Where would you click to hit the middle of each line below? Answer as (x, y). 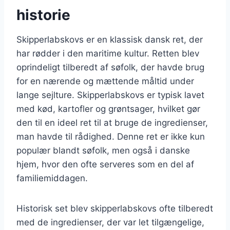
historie (43, 15)
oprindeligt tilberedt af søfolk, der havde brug (110, 67)
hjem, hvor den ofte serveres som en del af (105, 164)
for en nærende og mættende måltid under (105, 81)
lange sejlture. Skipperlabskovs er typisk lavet (110, 95)
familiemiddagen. (52, 178)
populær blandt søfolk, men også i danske (103, 150)
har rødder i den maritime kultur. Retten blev (108, 53)
